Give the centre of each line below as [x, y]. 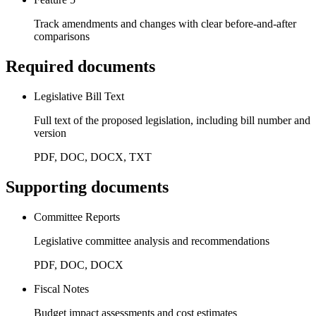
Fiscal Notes [61, 288]
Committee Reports [77, 217]
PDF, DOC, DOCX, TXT [93, 157]
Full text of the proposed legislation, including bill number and [172, 120]
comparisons [62, 36]
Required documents [80, 66]
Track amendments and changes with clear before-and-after [165, 23]
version [50, 133]
